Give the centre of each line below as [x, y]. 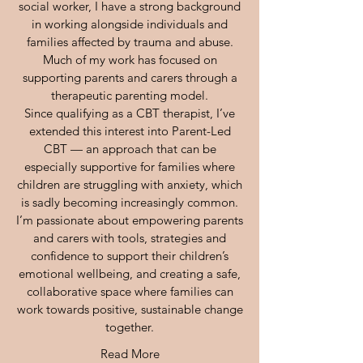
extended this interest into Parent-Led [130, 131]
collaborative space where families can [130, 291]
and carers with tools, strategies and [130, 238]
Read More [130, 354]
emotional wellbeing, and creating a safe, [130, 273]
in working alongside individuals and [130, 24]
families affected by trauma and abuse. [130, 42]
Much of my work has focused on [130, 60]
